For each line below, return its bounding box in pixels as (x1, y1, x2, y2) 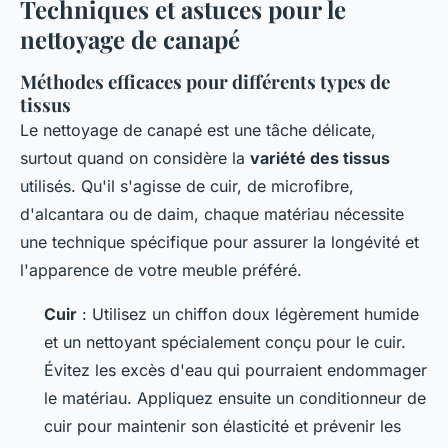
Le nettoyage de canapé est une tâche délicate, (20, 119, 376, 140)
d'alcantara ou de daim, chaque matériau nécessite (20, 203, 404, 224)
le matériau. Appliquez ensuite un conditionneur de (44, 387, 426, 408)
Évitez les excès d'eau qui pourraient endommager (44, 359, 427, 380)
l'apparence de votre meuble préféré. (20, 259, 302, 280)
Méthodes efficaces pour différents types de (20, 68, 390, 94)
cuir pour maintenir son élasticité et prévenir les (44, 415, 401, 436)
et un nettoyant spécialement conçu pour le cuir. (44, 331, 406, 352)
